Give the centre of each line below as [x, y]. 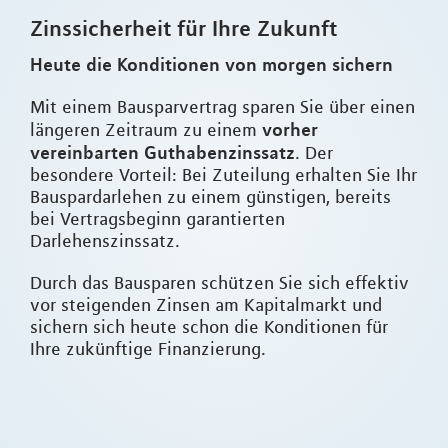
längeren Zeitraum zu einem [146, 130]
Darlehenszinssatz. [105, 241]
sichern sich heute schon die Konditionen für [209, 327]
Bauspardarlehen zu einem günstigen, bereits [210, 197]
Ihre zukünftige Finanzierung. [148, 349]
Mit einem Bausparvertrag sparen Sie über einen [222, 107]
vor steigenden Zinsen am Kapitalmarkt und [206, 305]
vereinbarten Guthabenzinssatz [162, 152]
